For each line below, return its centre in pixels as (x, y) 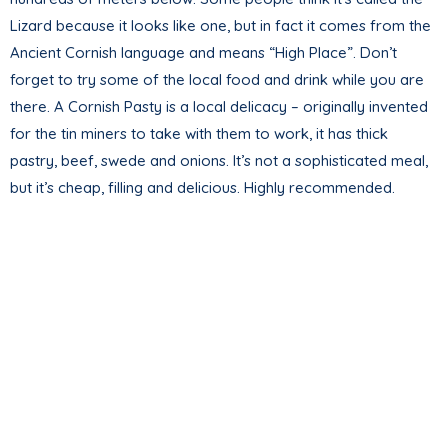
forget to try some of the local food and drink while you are (217, 79)
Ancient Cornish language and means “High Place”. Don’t (203, 52)
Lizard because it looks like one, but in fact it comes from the (220, 25)
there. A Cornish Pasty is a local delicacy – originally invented (219, 106)
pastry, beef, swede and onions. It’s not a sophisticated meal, (219, 160)
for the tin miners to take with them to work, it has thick (199, 133)
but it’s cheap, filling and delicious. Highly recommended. (202, 187)
